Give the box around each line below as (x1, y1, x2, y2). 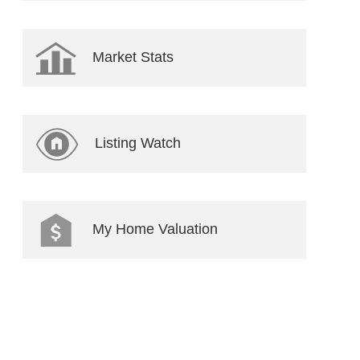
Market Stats (88, 49, 174, 66)
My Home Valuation (88, 221, 218, 238)
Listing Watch (90, 135, 181, 152)
